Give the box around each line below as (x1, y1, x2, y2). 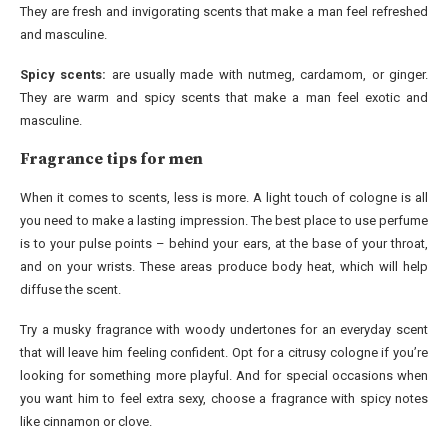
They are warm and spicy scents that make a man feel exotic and (20, 90, 428, 106)
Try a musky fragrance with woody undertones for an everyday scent (20, 322, 428, 338)
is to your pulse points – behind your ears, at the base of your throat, (20, 236, 428, 252)
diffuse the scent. (20, 282, 121, 298)
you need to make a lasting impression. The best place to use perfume (20, 213, 428, 229)
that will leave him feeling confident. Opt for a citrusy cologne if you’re (20, 345, 428, 361)
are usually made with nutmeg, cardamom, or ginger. (106, 67, 429, 83)
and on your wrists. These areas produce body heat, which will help (20, 259, 428, 275)
